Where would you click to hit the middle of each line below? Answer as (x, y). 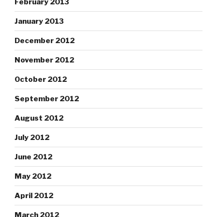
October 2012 (41, 79)
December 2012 (45, 40)
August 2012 (39, 118)
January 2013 (39, 21)
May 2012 (33, 176)
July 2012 (32, 137)
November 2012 (44, 60)
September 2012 (47, 99)
